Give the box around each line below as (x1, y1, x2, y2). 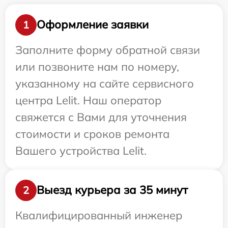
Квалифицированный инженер (15, 208, 182, 222)
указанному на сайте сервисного (15, 76, 194, 91)
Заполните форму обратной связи (15, 42, 200, 57)
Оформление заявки (37, 17, 149, 32)
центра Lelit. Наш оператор (15, 93, 161, 107)
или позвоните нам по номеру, (15, 59, 179, 74)
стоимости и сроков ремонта (15, 126, 169, 141)
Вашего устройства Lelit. (15, 143, 147, 158)
